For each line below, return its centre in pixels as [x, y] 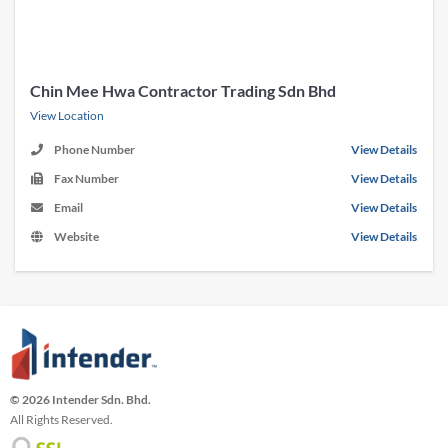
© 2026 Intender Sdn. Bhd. [80, 400]
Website [76, 236]
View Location [67, 115]
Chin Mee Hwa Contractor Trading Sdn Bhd [183, 90]
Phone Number [94, 149]
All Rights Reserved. [61, 420]
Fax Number [86, 178]
